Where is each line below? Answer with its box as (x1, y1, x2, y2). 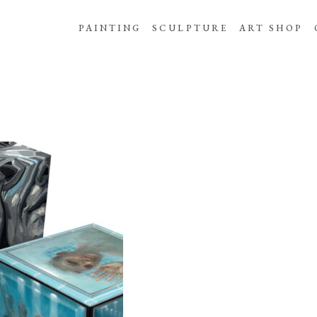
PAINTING (78, 22, 142, 34)
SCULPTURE (152, 22, 228, 34)
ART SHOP (238, 22, 304, 34)
